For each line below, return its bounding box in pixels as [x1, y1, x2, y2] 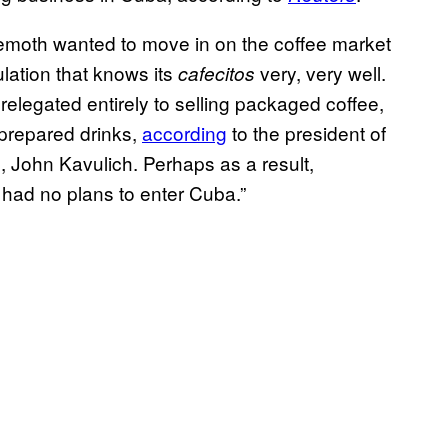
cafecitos [178, 60, 255, 87]
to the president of [227, 119, 386, 147]
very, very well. [255, 59, 386, 87]
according [142, 119, 227, 147]
